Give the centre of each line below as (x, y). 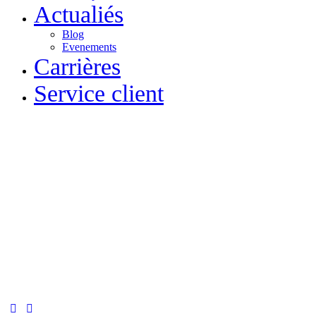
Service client (99, 94)
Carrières (77, 67)
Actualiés (79, 15)
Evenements (89, 47)
